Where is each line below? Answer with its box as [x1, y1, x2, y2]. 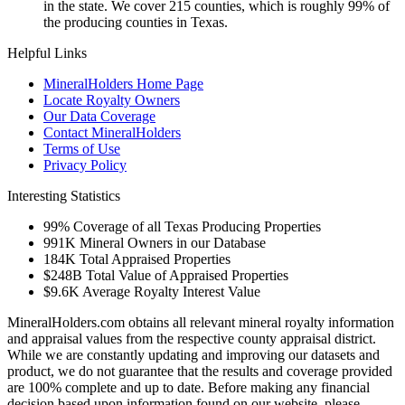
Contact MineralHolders [43, 124, 181, 140]
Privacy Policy [43, 156, 127, 173]
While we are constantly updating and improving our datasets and [7, 346, 380, 363]
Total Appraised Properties [80, 250, 231, 267]
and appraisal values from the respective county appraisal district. [7, 330, 376, 346]
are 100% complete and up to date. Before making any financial [7, 379, 370, 395]
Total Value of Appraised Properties [86, 267, 288, 283]
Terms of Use [43, 140, 120, 156]
